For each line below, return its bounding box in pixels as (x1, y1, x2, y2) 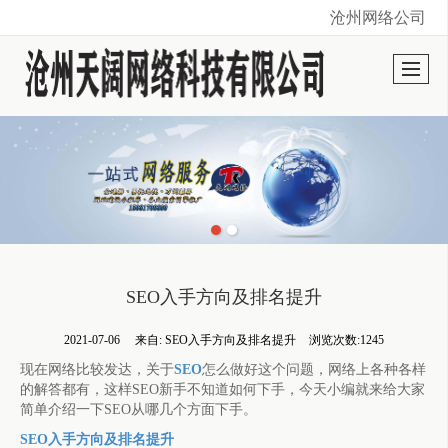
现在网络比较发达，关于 (19, 362, 174, 378)
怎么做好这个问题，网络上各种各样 (201, 362, 426, 378)
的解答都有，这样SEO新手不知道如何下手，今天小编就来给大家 (19, 382, 425, 398)
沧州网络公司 (330, 5, 426, 28)
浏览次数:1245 (309, 333, 385, 348)
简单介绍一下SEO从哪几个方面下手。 (19, 402, 257, 418)
